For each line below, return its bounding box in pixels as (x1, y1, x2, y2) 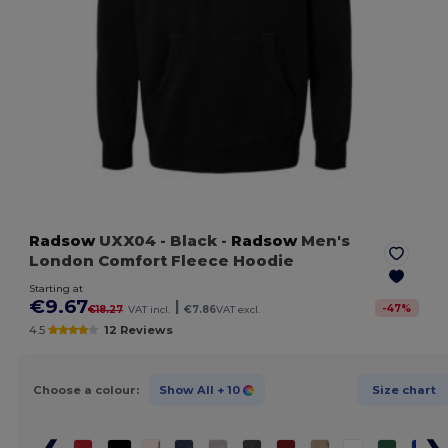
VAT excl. (216, 303, 261, 317)
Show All (158, 382, 214, 397)
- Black (160, 231, 218, 251)
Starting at (29, 282, 84, 296)
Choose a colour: (32, 382, 139, 397)
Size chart (371, 382, 436, 397)
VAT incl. (128, 303, 171, 317)
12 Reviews (103, 323, 173, 338)
